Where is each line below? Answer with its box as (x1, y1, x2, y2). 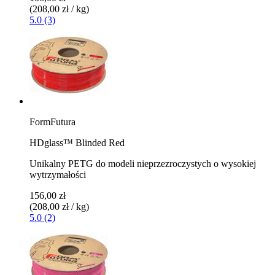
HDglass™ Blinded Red (29, 137, 125, 148)
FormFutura (29, 116, 76, 127)
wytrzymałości (29, 169, 86, 180)
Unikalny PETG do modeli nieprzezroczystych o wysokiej (29, 158, 256, 169)
